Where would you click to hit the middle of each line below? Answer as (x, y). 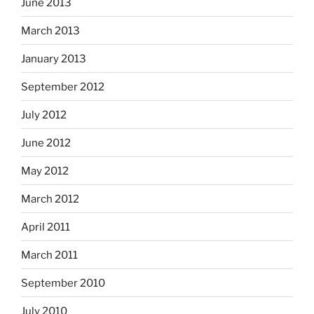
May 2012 (45, 171)
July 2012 (44, 115)
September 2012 (63, 87)
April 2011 (46, 227)
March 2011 (49, 255)
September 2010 (63, 283)
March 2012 (50, 199)
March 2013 (50, 30)
